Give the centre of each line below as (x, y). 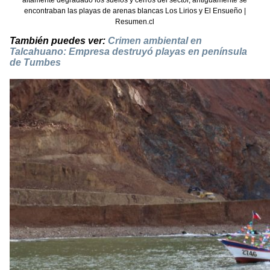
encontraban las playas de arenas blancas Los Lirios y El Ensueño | (135, 11)
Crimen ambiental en (155, 41)
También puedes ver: (59, 41)
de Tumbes (35, 63)
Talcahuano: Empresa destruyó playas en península (128, 52)
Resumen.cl (135, 22)
